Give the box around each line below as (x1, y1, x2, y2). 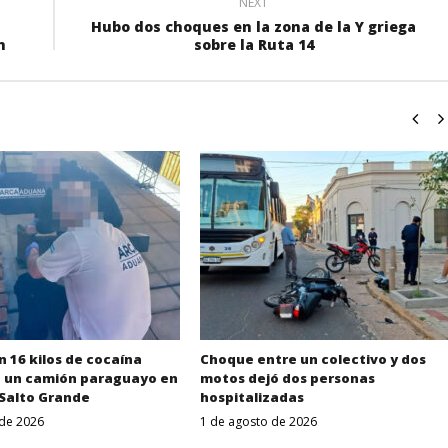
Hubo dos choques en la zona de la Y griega (91, 17, 416, 36)
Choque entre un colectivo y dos (199, 349, 426, 368)
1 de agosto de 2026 (199, 412, 317, 430)
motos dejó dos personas (199, 368, 375, 387)
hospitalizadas (199, 387, 304, 406)
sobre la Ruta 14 (193, 35, 314, 54)
